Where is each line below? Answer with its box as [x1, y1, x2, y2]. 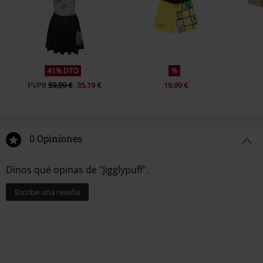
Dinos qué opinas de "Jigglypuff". [6, 163, 149, 177]
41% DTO [48, 66, 79, 76]
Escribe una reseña [15, 187, 80, 198]
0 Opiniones [29, 132, 82, 145]
